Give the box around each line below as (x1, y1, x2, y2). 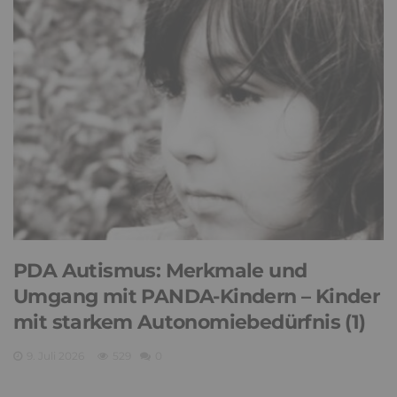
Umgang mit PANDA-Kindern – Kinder (13, 284, 380, 309)
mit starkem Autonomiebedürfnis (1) (13, 310, 366, 335)
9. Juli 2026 (27, 349, 84, 363)
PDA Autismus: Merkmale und (13, 259, 307, 284)
